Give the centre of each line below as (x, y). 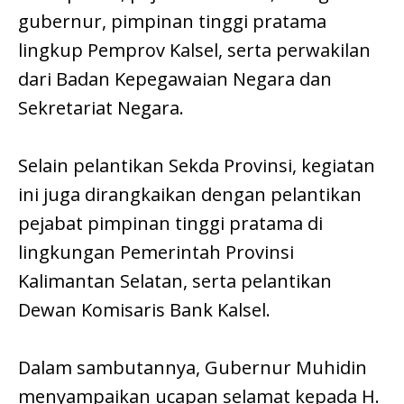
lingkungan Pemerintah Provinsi (156, 252)
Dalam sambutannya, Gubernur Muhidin (193, 368)
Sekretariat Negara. (101, 108)
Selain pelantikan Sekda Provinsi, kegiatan (197, 166)
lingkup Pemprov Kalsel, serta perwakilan (194, 50)
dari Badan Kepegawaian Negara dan (175, 79)
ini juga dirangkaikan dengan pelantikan (190, 195)
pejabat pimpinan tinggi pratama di (170, 224)
